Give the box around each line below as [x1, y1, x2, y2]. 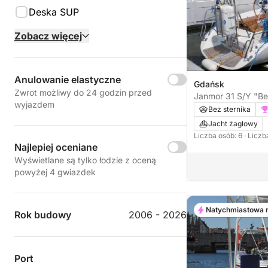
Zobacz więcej [14, 30, 82, 42]
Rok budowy [14, 209, 71, 221]
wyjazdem [14, 99, 54, 109]
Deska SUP [29, 6, 79, 18]
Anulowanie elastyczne [14, 74, 121, 86]
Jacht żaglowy [208, 118, 258, 128]
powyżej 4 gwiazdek [14, 167, 96, 177]
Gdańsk [194, 78, 224, 89]
